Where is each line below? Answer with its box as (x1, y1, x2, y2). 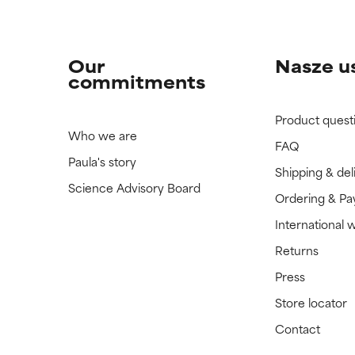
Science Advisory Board (67, 178, 200, 197)
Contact (275, 319, 321, 338)
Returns (275, 241, 319, 259)
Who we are (67, 126, 137, 144)
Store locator (275, 293, 348, 311)
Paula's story (67, 152, 136, 170)
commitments (67, 68, 205, 94)
